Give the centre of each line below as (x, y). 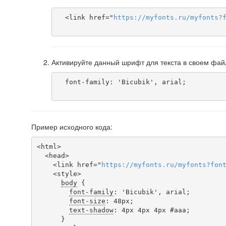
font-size (87, 201)
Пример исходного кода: (72, 127)
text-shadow (91, 210)
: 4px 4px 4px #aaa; (152, 210)
